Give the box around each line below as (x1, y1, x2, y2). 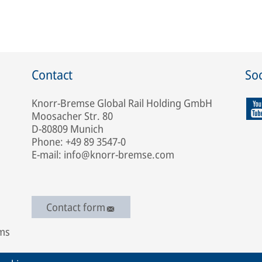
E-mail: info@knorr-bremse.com (32, 147, 174, 161)
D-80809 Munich (32, 122, 104, 136)
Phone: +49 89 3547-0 (32, 135, 126, 149)
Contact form (46, 200, 105, 215)
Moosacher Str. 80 (32, 109, 113, 123)
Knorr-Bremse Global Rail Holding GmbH (32, 96, 212, 110)
